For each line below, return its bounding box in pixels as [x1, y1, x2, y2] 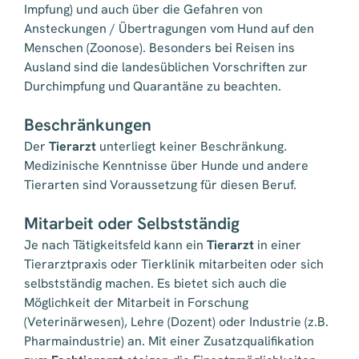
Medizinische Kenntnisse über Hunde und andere [24, 157, 309, 175]
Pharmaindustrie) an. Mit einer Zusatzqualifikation [24, 333, 314, 350]
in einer [254, 236, 301, 254]
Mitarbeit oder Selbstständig [24, 212, 240, 235]
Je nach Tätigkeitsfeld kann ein [24, 236, 207, 254]
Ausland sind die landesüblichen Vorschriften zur [24, 58, 308, 76]
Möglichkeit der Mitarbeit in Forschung [24, 294, 248, 312]
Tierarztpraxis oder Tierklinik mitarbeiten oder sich [24, 256, 324, 273]
